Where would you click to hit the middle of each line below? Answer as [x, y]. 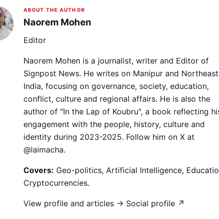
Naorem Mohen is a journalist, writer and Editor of [116, 60]
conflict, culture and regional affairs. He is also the [117, 99]
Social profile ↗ [155, 203]
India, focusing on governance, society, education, [116, 86]
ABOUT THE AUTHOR [54, 10]
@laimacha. [44, 149]
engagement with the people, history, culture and [114, 124]
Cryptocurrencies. [56, 183]
